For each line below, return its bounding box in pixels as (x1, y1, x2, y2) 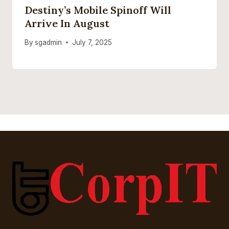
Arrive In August (25, 17, 109, 30)
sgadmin (35, 38, 62, 47)
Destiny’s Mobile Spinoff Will (25, 4, 171, 17)
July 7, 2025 (72, 38, 112, 47)
